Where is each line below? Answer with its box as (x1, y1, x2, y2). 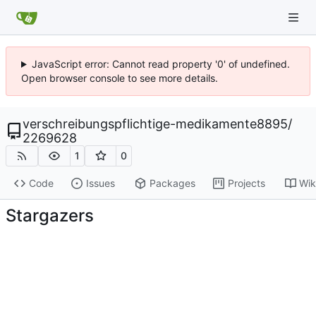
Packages (149, 177, 195, 190)
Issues (85, 177, 115, 190)
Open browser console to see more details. (21, 72, 218, 84)
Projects (227, 177, 265, 190)
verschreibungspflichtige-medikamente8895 (23, 116, 288, 131)
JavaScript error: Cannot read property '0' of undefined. (31, 58, 290, 70)
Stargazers (6, 205, 94, 226)
